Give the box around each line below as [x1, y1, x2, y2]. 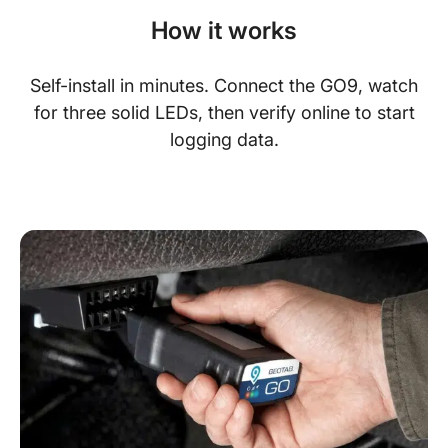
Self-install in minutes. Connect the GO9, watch [30, 74, 418, 96]
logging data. [169, 128, 279, 150]
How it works [151, 16, 297, 46]
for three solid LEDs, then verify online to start [33, 101, 415, 123]
